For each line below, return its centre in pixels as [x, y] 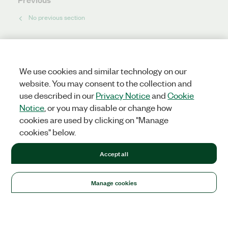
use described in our [58, 95]
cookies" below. [48, 132]
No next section [40, 62]
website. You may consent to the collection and [106, 83]
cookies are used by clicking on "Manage [94, 120]
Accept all [114, 153]
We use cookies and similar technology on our [103, 71]
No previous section [57, 17]
